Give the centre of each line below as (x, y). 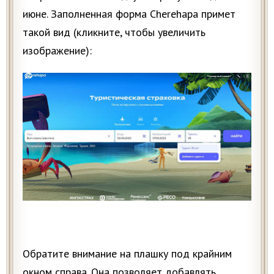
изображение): (57, 50)
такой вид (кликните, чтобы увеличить (114, 32)
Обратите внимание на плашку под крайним (127, 254)
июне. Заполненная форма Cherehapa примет (129, 14)
